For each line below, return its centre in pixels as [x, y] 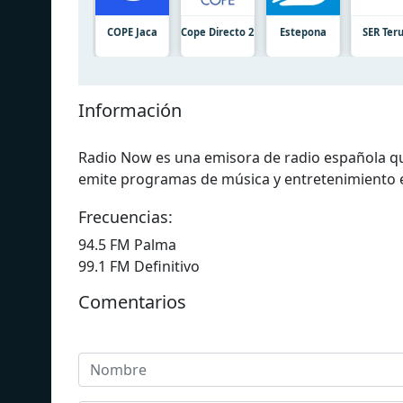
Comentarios [132, 301]
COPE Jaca [132, 31]
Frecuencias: [125, 216]
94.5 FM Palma [127, 244]
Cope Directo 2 [218, 31]
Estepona [303, 31]
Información [130, 110]
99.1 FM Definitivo [139, 266]
